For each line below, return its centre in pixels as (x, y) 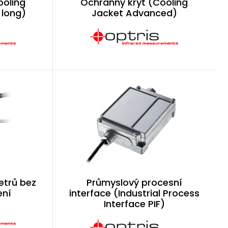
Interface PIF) (134, 204)
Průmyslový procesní (134, 182)
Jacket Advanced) (134, 13)
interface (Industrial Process (134, 193)
